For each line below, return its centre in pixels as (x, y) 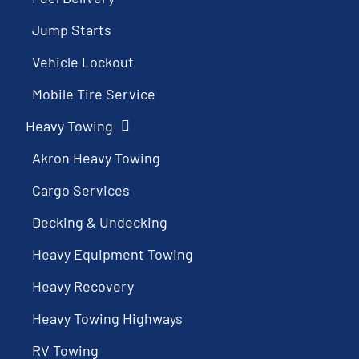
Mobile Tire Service (94, 94)
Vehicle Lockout (83, 62)
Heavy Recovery (83, 286)
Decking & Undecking (100, 222)
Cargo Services (81, 190)
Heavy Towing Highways (108, 319)
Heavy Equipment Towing (113, 254)
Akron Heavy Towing (97, 158)
